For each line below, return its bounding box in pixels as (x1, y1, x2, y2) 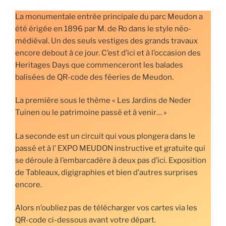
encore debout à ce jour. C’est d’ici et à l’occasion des (15, 48, 201, 58)
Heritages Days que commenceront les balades (15, 60, 183, 70)
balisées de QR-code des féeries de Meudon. (15, 72, 174, 82)
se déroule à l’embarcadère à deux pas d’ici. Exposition (15, 155, 206, 165)
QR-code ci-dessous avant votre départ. (15, 215, 156, 225)
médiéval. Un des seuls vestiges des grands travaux (15, 36, 198, 45)
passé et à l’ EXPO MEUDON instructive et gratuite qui (15, 143, 205, 153)
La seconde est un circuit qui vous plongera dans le (15, 131, 195, 141)
